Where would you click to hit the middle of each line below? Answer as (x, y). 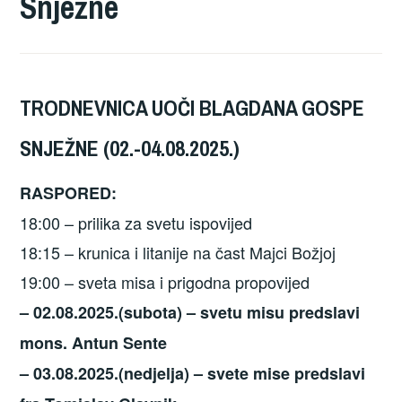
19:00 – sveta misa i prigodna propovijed (165, 281)
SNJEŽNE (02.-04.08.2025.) (130, 148)
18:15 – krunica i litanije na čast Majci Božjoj (178, 252)
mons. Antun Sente (94, 342)
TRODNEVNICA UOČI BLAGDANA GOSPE (192, 107)
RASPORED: (69, 192)
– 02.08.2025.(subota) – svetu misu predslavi (190, 312)
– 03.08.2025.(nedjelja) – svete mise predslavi (193, 373)
